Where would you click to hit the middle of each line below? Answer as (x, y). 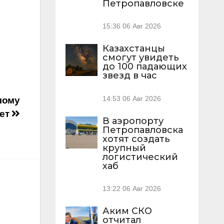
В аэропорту (133, 121)
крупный (124, 148)
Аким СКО (127, 211)
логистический (140, 157)
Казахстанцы (133, 49)
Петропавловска (142, 130)
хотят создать (136, 139)
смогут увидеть (140, 58)
